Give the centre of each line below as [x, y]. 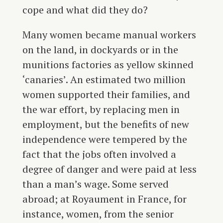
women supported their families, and [106, 95]
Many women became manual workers [109, 35]
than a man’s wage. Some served [95, 184]
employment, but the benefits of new [106, 124]
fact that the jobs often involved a [99, 154]
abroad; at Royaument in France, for [104, 199]
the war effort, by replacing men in [101, 110]
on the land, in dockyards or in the [100, 50]
